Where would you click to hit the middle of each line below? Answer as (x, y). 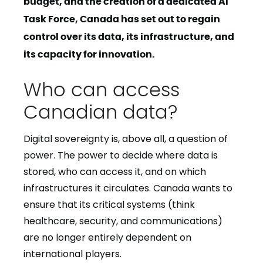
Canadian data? (100, 110)
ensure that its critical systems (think (109, 204)
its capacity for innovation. (90, 53)
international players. (73, 254)
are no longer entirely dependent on (107, 237)
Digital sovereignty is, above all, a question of (126, 139)
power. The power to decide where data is (121, 155)
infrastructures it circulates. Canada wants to (128, 188)
